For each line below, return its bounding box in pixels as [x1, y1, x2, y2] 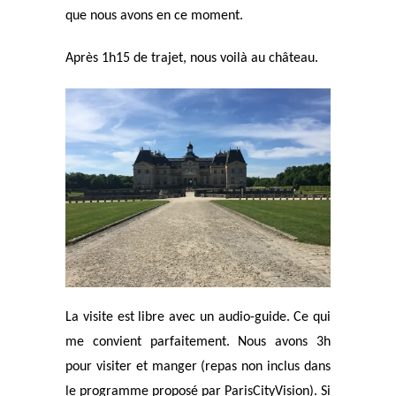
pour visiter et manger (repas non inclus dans [65, 360, 331, 374]
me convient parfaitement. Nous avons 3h [65, 335, 331, 349]
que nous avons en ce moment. [65, 9, 243, 23]
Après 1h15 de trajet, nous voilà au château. [65, 51, 318, 65]
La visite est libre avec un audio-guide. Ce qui [65, 310, 331, 324]
